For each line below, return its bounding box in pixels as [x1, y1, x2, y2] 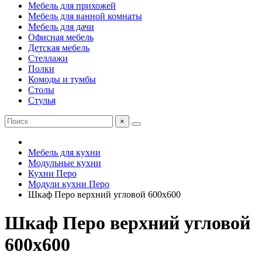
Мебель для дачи [28, 22, 94, 32]
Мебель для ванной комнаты [28, 11, 142, 21]
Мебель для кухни [28, 147, 101, 157]
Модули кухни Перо [28, 179, 109, 189]
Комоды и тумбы [28, 74, 96, 84]
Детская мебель [28, 43, 89, 53]
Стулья [28, 95, 56, 105]
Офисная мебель [28, 32, 94, 42]
